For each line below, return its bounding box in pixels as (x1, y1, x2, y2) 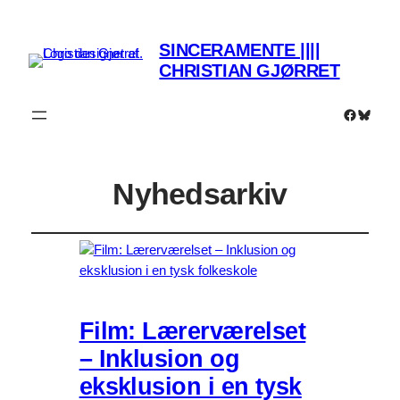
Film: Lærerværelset (79, 317, 306, 346)
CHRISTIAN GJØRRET (159, 61, 340, 81)
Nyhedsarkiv (112, 178, 287, 212)
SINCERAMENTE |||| (159, 40, 321, 61)
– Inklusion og (79, 345, 240, 373)
